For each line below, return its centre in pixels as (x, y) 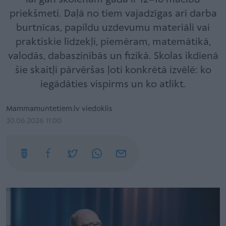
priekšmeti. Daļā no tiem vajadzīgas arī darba (113, 14)
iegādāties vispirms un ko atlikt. (113, 84)
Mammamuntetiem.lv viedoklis (59, 109)
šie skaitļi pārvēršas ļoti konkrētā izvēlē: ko (113, 70)
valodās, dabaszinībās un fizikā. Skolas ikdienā (113, 56)
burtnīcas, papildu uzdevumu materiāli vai (113, 28)
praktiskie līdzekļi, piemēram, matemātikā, (113, 42)
